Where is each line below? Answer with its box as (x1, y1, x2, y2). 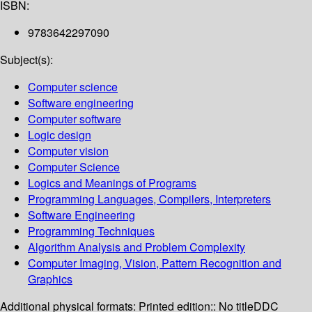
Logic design (28, 127, 91, 143)
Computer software (28, 111, 121, 127)
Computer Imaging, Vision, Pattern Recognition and (28, 255, 281, 272)
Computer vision (28, 143, 109, 159)
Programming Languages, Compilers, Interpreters (28, 191, 271, 208)
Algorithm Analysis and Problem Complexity (28, 239, 245, 256)
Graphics (28, 271, 72, 288)
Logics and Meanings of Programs (28, 175, 196, 192)
